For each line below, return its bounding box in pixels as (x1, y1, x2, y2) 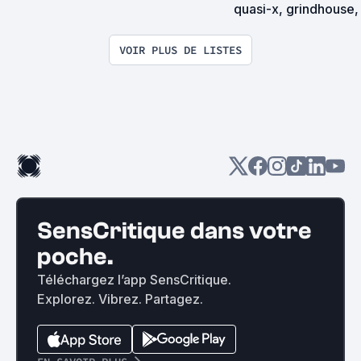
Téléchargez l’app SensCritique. (37, 272, 231, 288)
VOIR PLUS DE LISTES (119, 43, 242, 57)
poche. (37, 243, 114, 271)
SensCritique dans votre (37, 217, 312, 245)
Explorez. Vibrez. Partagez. (37, 291, 203, 307)
